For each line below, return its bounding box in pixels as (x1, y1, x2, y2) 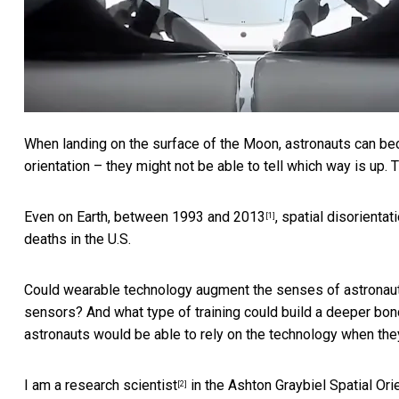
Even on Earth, (24, 208, 114, 226)
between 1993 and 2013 (114, 208, 265, 226)
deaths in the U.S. (24, 231, 131, 248)
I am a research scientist (24, 377, 177, 395)
